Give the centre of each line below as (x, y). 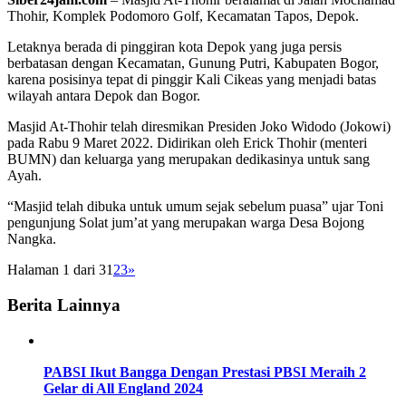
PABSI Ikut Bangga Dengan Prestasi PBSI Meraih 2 (205, 372)
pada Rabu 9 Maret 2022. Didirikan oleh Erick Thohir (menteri (187, 143)
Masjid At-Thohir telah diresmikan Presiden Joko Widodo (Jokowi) (199, 127)
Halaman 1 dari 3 (57, 270)
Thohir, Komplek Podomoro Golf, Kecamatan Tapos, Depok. (183, 16)
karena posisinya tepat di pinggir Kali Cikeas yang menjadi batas (192, 80)
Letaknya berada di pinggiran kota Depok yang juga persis (174, 47)
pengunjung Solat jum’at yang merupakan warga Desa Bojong (186, 223)
